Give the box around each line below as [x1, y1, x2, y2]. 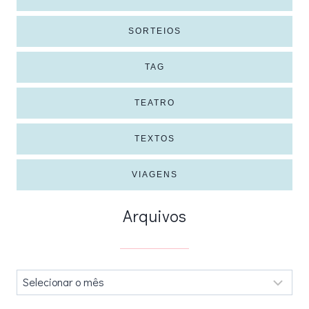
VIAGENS [131, 170, 178, 179]
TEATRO [134, 98, 175, 108]
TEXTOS [134, 134, 175, 143]
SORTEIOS [128, 26, 181, 36]
